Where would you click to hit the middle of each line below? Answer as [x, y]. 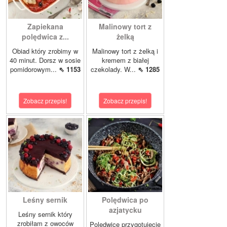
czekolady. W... [114, 69]
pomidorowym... [34, 69]
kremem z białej [125, 60]
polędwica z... [45, 37]
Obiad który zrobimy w [45, 51]
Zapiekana [45, 27]
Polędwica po [125, 200]
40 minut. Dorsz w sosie [45, 60]
